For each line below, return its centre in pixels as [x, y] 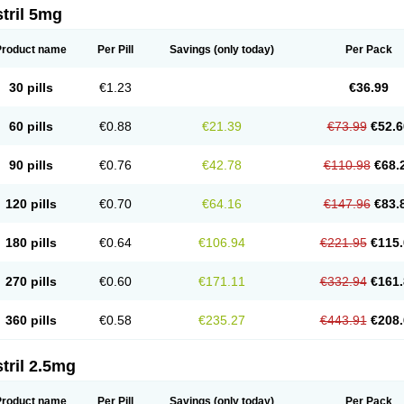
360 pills [31, 320]
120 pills [31, 204]
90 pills [31, 165]
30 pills [31, 87]
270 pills [31, 281]
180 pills [31, 243]
